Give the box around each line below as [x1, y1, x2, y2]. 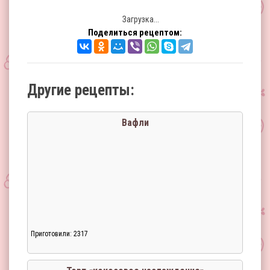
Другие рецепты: [27, 81, 134, 99]
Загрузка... [121, 14, 159, 24]
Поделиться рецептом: [88, 27, 182, 38]
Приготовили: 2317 [31, 230, 88, 238]
